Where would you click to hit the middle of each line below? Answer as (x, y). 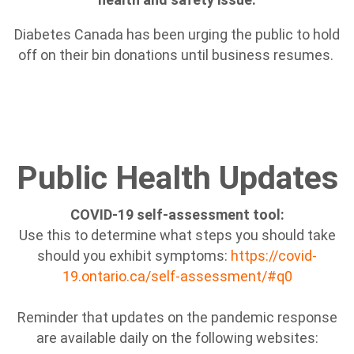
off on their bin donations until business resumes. (177, 55)
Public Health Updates (177, 178)
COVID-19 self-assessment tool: (177, 215)
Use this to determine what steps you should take (177, 235)
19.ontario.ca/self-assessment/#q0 (177, 276)
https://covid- (274, 256)
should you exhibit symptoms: (134, 256)
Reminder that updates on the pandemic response (177, 317)
